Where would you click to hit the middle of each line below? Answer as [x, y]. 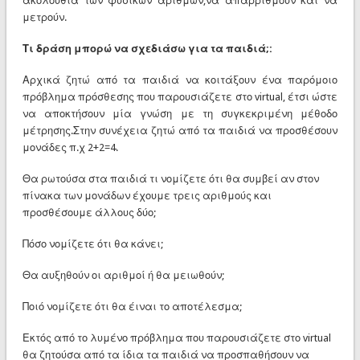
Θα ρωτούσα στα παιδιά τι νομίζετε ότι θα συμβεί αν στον [170, 178]
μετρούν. [44, 17]
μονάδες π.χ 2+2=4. [70, 147]
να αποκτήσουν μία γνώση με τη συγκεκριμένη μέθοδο [180, 113]
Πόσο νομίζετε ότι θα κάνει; [92, 243]
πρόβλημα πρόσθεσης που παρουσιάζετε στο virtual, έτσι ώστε [180, 96]
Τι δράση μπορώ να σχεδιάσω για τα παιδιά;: [148, 48]
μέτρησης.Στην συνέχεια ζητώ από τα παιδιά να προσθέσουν [180, 130]
